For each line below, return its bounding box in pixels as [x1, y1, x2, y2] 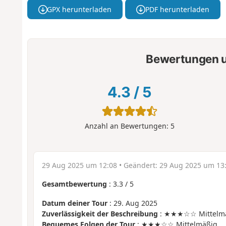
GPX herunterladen [47, 4, 112, 14]
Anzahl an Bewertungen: [84, 121, 171, 131]
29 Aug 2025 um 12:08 [41, 160, 117, 170]
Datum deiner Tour [41, 198, 107, 208]
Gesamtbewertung [41, 179, 107, 189]
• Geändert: [117, 160, 159, 170]
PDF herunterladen [145, 4, 209, 14]
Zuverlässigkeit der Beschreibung [41, 209, 158, 219]
